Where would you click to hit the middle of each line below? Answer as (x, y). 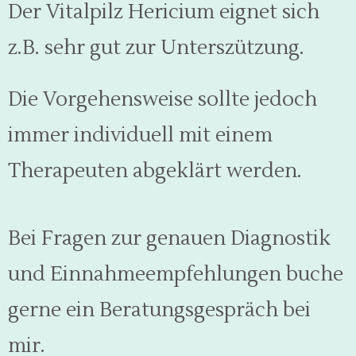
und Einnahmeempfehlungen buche (176, 274)
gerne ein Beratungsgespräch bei (159, 310)
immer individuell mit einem (140, 135)
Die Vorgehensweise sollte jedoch (163, 99)
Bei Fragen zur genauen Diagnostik (169, 238)
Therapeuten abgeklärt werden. (155, 171)
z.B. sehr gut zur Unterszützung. (156, 48)
